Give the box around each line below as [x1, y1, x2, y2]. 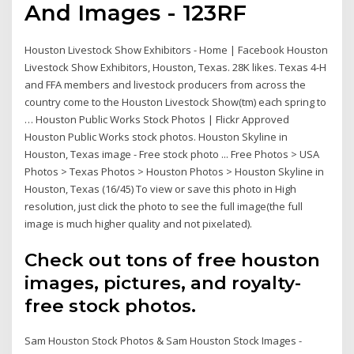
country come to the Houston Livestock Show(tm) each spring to [24, 95, 327, 110]
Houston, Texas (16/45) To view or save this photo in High [24, 182, 297, 197]
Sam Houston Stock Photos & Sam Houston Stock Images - [24, 333, 303, 348]
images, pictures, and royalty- [24, 271, 302, 294]
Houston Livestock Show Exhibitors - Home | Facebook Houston [24, 43, 329, 58]
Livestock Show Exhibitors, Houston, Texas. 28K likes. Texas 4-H [24, 60, 327, 75]
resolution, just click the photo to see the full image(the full [24, 199, 303, 214]
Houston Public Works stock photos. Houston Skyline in [24, 130, 288, 145]
